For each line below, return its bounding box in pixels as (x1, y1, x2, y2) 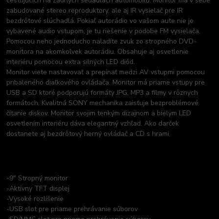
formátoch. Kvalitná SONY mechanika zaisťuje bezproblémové (6, 98, 199, 108)
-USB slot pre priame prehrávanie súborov (6, 204, 138, 214)
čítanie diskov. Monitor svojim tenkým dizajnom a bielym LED (6, 108, 192, 118)
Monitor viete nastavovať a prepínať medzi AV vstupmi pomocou (6, 67, 205, 77)
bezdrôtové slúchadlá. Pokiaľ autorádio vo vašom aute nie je (6, 16, 194, 25)
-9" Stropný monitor (6, 173, 68, 183)
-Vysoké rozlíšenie (6, 194, 64, 203)
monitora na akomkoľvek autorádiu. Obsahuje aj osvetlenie (6, 46, 189, 56)
